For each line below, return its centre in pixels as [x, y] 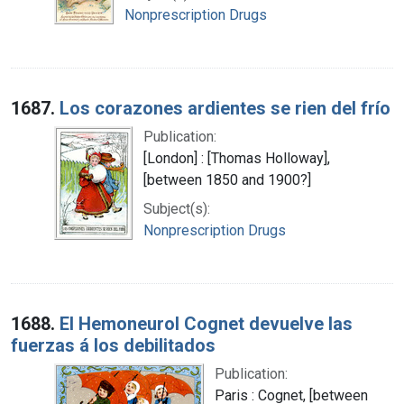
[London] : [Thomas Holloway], [237, 158]
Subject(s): [177, 208]
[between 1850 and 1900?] [227, 179]
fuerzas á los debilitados [113, 345]
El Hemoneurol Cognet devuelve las [206, 323]
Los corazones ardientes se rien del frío [225, 108]
